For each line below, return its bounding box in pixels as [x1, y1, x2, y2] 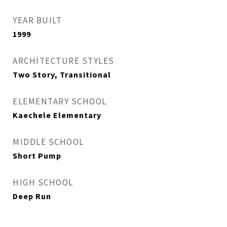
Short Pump [13, 150, 61, 161]
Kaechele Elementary [13, 110, 101, 120]
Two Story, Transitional [13, 69, 111, 80]
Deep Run [13, 191, 51, 201]
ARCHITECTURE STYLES [13, 55, 115, 66]
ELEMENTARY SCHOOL [13, 96, 107, 107]
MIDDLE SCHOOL [13, 136, 84, 147]
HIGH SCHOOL [13, 177, 73, 188]
